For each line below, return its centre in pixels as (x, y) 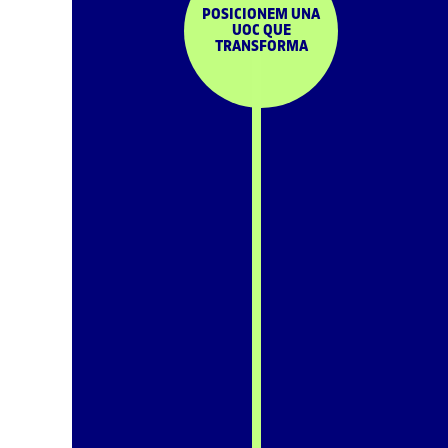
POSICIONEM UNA (261, 14)
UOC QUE (261, 30)
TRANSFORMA (261, 46)
